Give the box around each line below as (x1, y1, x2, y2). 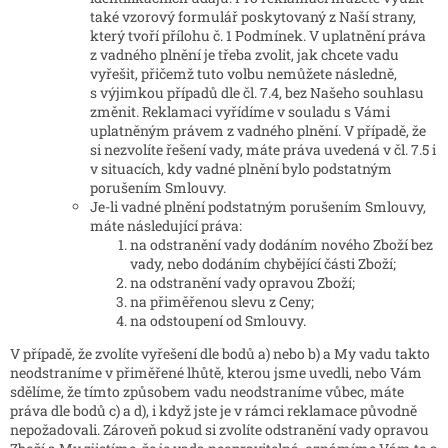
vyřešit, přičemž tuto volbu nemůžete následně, (90, 64, 397, 84)
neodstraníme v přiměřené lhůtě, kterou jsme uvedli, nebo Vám (10, 363, 422, 383)
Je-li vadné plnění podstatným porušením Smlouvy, (90, 197, 426, 217)
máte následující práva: (90, 216, 242, 236)
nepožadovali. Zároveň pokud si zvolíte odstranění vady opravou (10, 420, 429, 440)
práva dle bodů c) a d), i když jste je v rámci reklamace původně (10, 401, 417, 421)
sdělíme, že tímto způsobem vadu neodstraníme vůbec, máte (10, 382, 404, 402)
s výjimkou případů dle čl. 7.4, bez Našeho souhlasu (90, 83, 424, 103)
